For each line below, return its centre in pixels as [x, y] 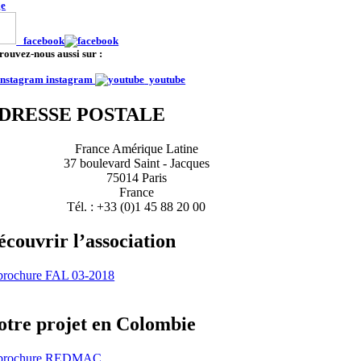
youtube [165, 79]
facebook [41, 40]
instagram [70, 79]
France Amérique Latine [136, 149]
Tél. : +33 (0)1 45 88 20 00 [137, 207]
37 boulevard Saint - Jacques [136, 164]
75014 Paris [136, 178]
